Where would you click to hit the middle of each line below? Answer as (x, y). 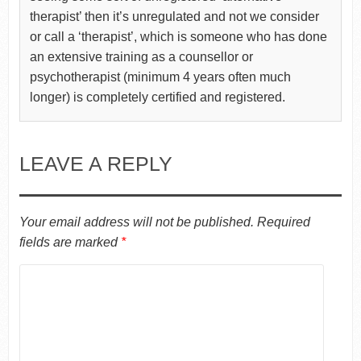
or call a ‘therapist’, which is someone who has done (178, 37)
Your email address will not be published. (136, 222)
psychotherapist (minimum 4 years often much (160, 77)
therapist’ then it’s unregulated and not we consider (174, 17)
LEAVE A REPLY (95, 164)
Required (283, 222)
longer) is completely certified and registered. (157, 98)
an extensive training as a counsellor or (141, 57)
